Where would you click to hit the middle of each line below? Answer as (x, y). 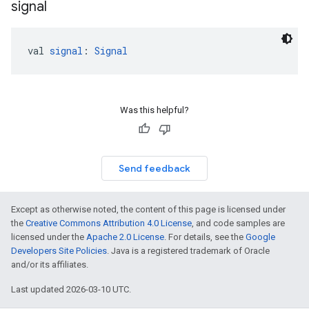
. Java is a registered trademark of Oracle (188, 251)
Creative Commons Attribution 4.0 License (109, 223)
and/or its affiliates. (50, 265)
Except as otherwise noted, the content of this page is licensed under (148, 209)
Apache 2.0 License (125, 237)
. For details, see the (205, 237)
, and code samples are (238, 223)
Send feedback (154, 168)
